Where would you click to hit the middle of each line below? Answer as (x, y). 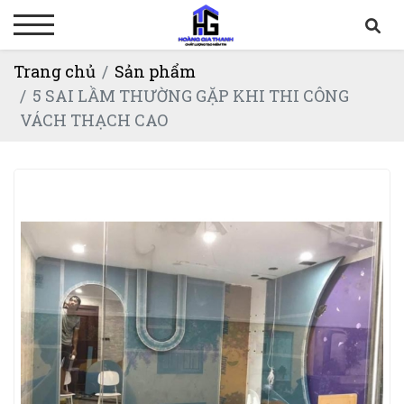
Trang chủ (55, 71)
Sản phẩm (155, 71)
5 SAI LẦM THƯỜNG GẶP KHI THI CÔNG (191, 95)
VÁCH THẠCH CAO (94, 119)
